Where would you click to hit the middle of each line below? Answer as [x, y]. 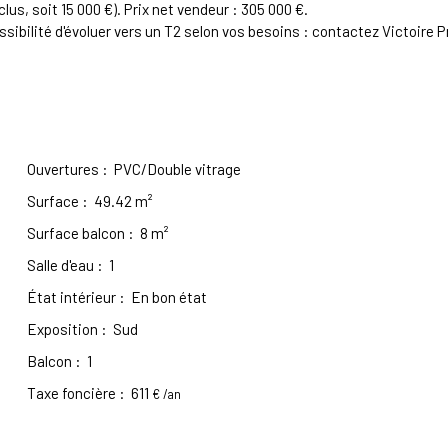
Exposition [62, 329]
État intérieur [71, 297]
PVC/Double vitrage [177, 169]
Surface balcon [75, 233]
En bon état [168, 297]
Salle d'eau [60, 265]
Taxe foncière [71, 393]
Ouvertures [62, 169]
